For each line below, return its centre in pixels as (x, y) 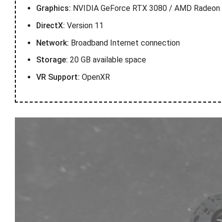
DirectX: (50, 25)
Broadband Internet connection (124, 43)
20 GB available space (107, 60)
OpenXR (95, 77)
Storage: (52, 60)
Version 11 (84, 25)
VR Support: (58, 77)
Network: (52, 43)
